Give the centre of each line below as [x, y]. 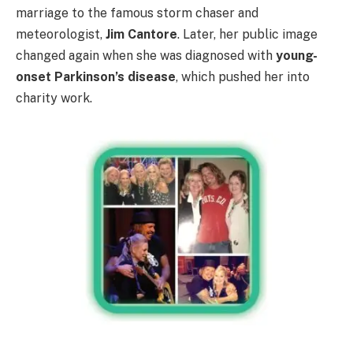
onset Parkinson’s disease [96, 77]
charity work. [54, 98]
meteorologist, [61, 35]
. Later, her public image [247, 35]
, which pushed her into [243, 77]
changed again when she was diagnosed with [146, 56]
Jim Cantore [141, 35]
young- [297, 56]
